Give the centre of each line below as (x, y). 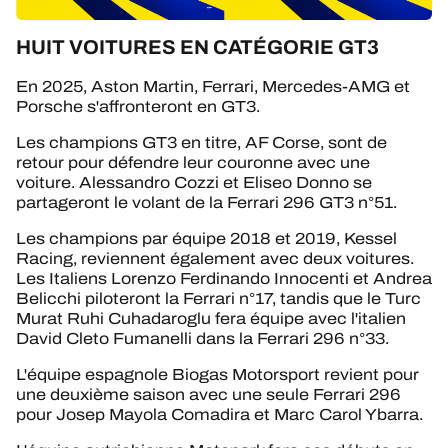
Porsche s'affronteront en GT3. (138, 106)
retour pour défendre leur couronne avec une (193, 162)
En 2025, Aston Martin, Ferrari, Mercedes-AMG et (213, 86)
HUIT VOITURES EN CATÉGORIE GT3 (197, 47)
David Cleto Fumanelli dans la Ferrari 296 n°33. (202, 338)
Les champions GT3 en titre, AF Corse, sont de (201, 142)
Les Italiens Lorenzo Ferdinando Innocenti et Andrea (224, 278)
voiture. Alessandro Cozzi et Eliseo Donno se (194, 182)
